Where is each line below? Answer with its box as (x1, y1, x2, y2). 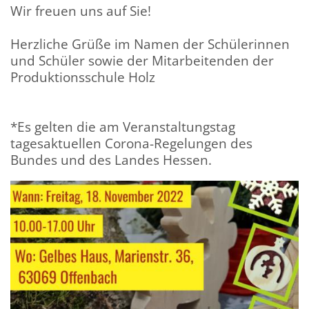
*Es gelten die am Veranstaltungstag (10, 117, 235, 136)
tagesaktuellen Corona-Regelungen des (10, 133, 252, 152)
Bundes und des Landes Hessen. (10, 150, 212, 169)
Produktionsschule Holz (10, 67, 159, 86)
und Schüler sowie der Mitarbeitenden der (10, 50, 274, 70)
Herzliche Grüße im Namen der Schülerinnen (10, 34, 290, 53)
